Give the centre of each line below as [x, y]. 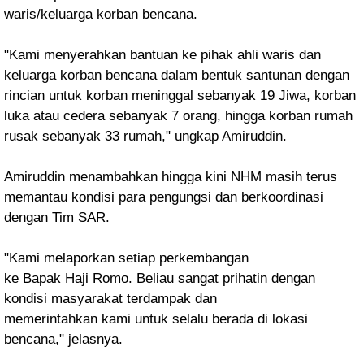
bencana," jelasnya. [63, 339]
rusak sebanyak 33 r [66, 136]
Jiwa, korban [317, 95]
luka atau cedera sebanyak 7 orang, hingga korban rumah [178, 116]
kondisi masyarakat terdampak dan [110, 299]
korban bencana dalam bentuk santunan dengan [205, 75]
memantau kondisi [61, 197]
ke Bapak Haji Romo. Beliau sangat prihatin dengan [160, 278]
